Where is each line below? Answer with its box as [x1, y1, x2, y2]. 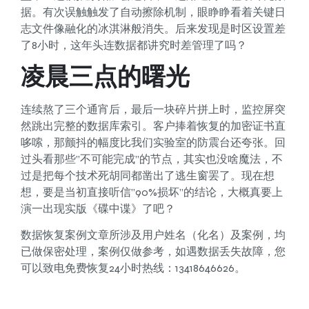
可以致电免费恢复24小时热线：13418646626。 [21, 261, 246, 275]
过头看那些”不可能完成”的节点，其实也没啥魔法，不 [21, 152, 283, 166]
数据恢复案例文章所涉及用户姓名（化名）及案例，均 [21, 228, 286, 242]
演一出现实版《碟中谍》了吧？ [21, 201, 175, 215]
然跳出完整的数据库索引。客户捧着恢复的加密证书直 [21, 119, 286, 132]
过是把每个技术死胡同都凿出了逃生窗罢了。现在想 [21, 168, 275, 182]
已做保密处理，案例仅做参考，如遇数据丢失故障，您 [21, 245, 286, 259]
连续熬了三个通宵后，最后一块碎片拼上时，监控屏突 [21, 102, 286, 116]
